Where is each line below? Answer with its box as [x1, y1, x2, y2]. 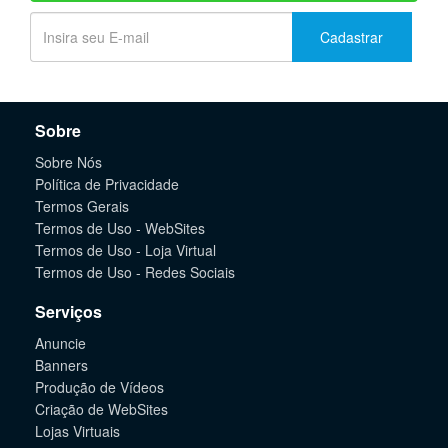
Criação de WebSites [35, 399, 168, 419]
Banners [35, 355, 88, 375]
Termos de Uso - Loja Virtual [35, 240, 216, 260]
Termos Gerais [35, 196, 129, 216]
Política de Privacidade [35, 174, 179, 194]
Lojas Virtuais [35, 421, 120, 441]
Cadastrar [320, 27, 384, 47]
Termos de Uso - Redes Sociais [35, 262, 235, 282]
